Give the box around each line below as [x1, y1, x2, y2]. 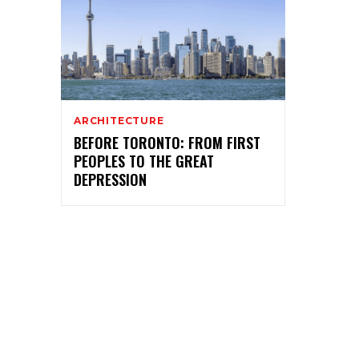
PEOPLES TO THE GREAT [74, 150, 214, 171]
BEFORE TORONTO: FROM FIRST [74, 131, 260, 153]
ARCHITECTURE [74, 114, 164, 127]
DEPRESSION [74, 168, 147, 190]
